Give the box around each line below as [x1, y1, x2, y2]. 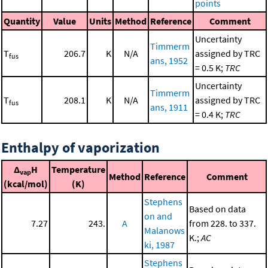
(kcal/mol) [4, 178, 48, 190]
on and [144, 210, 172, 223]
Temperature [51, 163, 105, 176]
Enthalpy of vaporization [1, 138, 160, 157]
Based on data [189, 203, 246, 215]
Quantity [4, 15, 40, 28]
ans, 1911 [150, 101, 188, 114]
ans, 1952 [150, 54, 188, 67]
